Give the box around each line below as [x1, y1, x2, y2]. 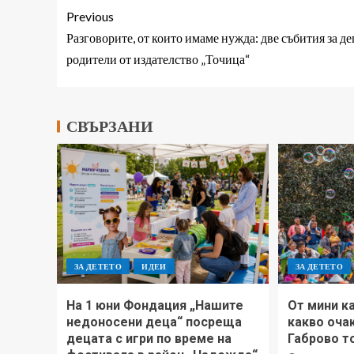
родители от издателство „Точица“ [66, 51, 250, 66]
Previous [66, 9, 114, 24]
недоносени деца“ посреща [66, 314, 242, 330]
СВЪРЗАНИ [66, 115, 153, 137]
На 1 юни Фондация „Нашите [66, 298, 243, 313]
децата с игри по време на [66, 331, 232, 346]
